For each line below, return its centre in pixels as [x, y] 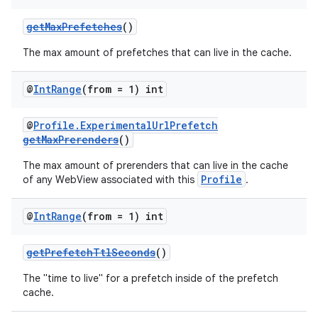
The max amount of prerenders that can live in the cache [155, 165]
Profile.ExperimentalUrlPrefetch [126, 125]
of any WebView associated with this [110, 180]
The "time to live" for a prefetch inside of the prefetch [150, 278]
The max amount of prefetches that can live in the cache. [157, 53]
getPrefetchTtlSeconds [91, 252]
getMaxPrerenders [71, 139]
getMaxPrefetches [74, 27]
